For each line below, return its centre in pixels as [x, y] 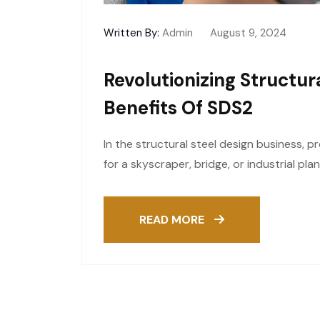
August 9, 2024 [248, 33]
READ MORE [173, 220]
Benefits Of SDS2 [178, 108]
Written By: [131, 33]
